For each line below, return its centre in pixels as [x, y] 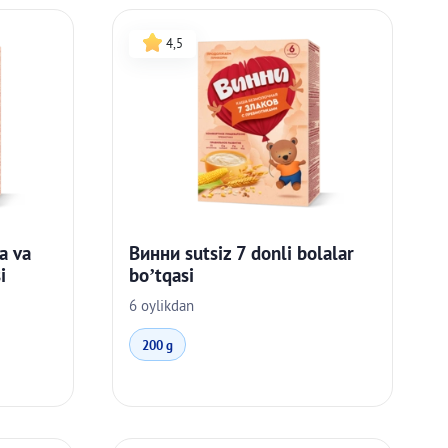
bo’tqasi [162, 274]
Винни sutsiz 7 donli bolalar [242, 252]
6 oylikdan [162, 305]
